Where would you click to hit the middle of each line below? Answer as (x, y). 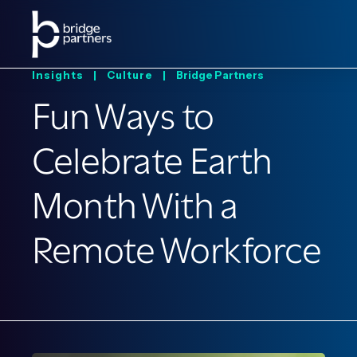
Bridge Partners (220, 75)
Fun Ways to (123, 116)
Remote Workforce (177, 250)
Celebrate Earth (152, 161)
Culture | (140, 75)
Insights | (68, 75)
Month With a (135, 206)
